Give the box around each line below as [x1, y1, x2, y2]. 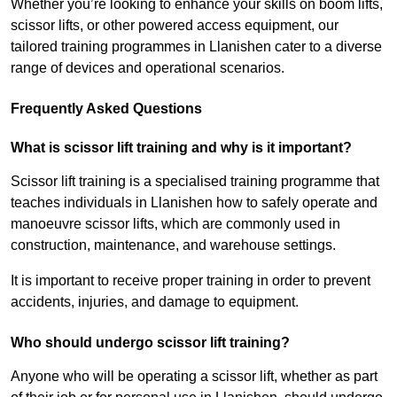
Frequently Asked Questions [11, 101, 202, 117]
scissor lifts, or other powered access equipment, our [11, 18, 339, 34]
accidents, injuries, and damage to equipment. [11, 294, 299, 310]
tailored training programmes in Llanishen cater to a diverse [11, 39, 382, 55]
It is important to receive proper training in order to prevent [11, 273, 370, 289]
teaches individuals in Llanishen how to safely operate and [11, 195, 378, 211]
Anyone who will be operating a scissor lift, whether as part [11, 369, 378, 385]
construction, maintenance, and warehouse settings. [11, 237, 336, 253]
